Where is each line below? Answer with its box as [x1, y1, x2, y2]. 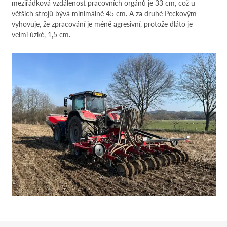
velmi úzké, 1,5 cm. [11, 29, 70, 40]
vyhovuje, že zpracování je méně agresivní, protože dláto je [11, 18, 193, 29]
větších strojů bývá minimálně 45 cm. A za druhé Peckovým [11, 8, 197, 18]
